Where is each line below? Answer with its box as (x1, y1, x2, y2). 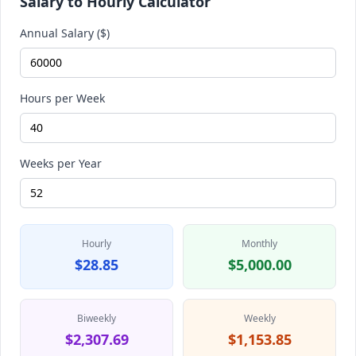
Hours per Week (20, 91, 105, 106)
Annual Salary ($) (20, 25, 110, 41)
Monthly (242, 237, 277, 250)
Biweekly (77, 311, 116, 325)
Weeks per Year (20, 156, 102, 171)
